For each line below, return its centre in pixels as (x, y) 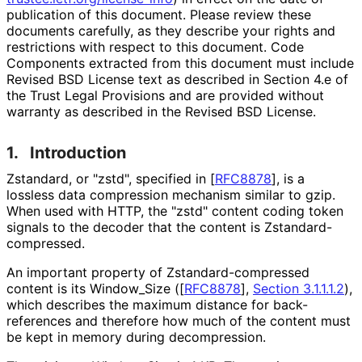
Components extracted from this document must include (180, 63)
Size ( (162, 288)
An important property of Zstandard (118, 272)
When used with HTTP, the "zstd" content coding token (175, 210)
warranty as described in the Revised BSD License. (161, 111)
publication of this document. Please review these (159, 14)
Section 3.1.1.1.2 (299, 288)
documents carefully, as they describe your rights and (171, 30)
